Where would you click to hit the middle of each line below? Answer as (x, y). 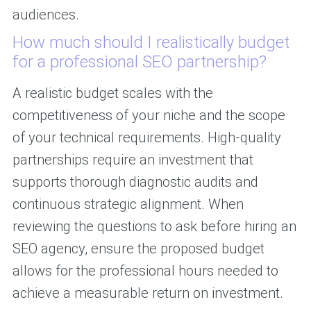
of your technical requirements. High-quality (146, 138)
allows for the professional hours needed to (145, 271)
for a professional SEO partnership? (139, 62)
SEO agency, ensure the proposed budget (138, 249)
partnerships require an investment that (133, 160)
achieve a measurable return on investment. (148, 293)
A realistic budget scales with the (112, 93)
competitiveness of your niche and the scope (149, 116)
